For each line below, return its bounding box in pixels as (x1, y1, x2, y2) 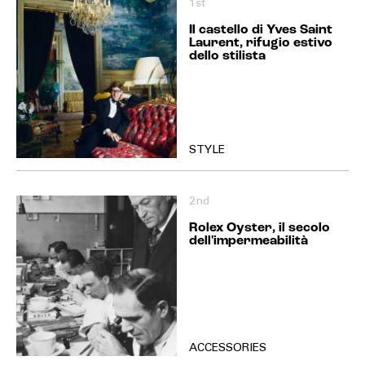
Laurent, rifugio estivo (188, 36, 332, 50)
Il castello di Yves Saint (188, 23, 332, 37)
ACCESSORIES (188, 342, 266, 354)
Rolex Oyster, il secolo (188, 221, 330, 235)
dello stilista (188, 49, 266, 63)
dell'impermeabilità (188, 234, 308, 248)
